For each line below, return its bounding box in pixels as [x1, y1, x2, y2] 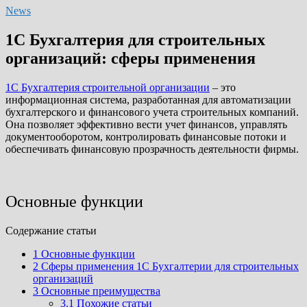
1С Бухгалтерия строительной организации [5, 81, 210, 93]
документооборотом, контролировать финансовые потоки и [5, 130, 286, 143]
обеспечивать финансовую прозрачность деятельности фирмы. [5, 143, 299, 155]
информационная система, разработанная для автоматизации [5, 93, 291, 106]
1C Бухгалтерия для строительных [5, 30, 265, 49]
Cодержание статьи [5, 224, 97, 236]
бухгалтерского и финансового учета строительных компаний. [5, 106, 299, 118]
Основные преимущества [38, 284, 160, 297]
